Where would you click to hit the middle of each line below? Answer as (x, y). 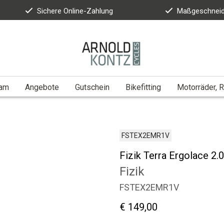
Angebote (42, 87)
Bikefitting (143, 87)
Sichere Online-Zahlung (75, 11)
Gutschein (92, 87)
